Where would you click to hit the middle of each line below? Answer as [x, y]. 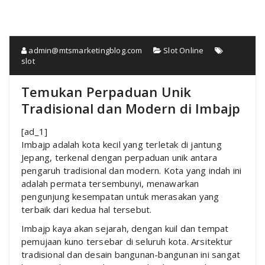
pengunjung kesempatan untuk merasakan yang [120, 196]
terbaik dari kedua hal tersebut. [87, 209]
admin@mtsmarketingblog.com [85, 50]
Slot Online [184, 50]
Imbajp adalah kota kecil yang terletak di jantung [122, 144]
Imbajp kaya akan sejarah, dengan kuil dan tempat [125, 228]
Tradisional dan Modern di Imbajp [131, 108]
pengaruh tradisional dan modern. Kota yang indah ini [132, 170]
